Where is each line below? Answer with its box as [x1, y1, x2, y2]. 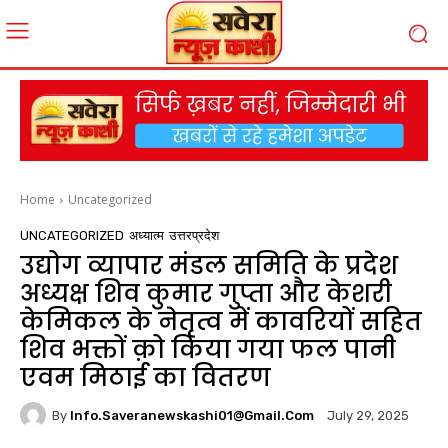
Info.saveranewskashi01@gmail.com [70, 407, 314, 423]
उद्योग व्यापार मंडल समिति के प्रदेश [20, 249, 398, 283]
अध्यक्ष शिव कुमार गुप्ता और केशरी [20, 277, 392, 311]
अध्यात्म [129, 228, 164, 244]
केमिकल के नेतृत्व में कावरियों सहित [20, 305, 422, 339]
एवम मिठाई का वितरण [20, 361, 271, 395]
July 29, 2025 [327, 408, 409, 424]
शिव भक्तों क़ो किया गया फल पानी [20, 333, 396, 367]
